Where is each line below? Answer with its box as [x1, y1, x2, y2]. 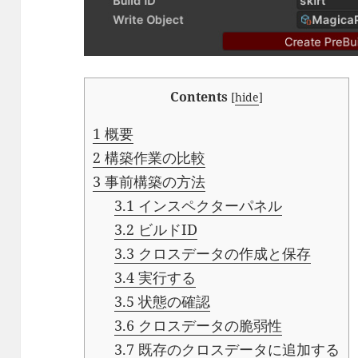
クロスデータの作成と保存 [134, 243, 312, 263]
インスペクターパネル [134, 195, 283, 215]
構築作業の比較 [101, 147, 206, 167]
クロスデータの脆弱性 [134, 315, 283, 335]
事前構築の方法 [101, 171, 206, 191]
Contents [170, 87, 229, 105]
